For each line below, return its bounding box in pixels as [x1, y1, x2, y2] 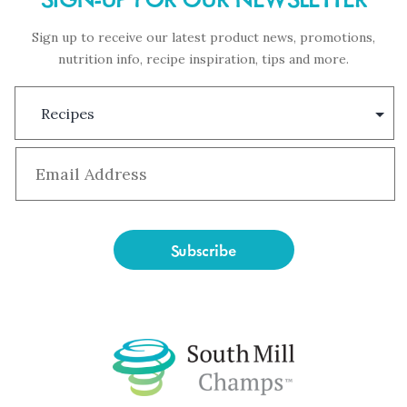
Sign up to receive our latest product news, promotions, [32, 29, 375, 46]
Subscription [14, 86, 121, 108]
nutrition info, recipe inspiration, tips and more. [58, 51, 349, 68]
